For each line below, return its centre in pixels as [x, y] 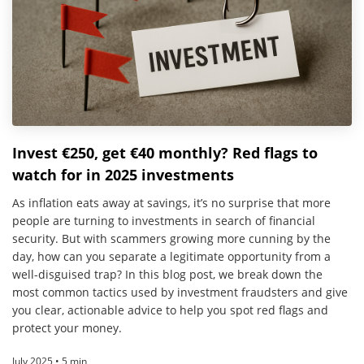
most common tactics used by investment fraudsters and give [180, 292]
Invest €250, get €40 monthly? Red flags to [165, 153]
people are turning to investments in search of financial [164, 221]
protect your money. [67, 328]
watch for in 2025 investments [123, 175]
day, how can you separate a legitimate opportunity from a [171, 257]
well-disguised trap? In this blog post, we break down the [167, 275]
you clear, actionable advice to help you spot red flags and [170, 310]
